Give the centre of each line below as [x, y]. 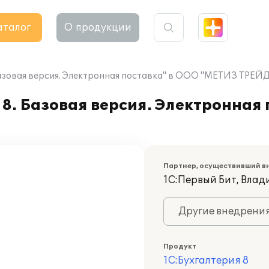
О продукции [98, 28]
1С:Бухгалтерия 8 [206, 261]
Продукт [180, 246]
